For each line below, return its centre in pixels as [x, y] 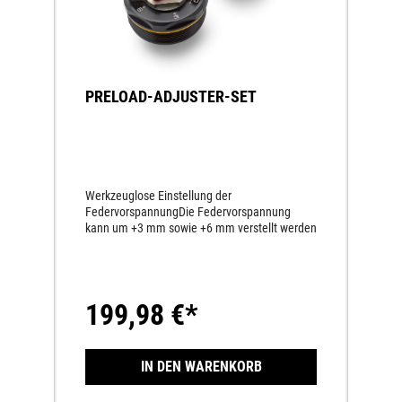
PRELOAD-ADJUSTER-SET [171, 96]
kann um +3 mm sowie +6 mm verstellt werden [201, 227]
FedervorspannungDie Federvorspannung [188, 211]
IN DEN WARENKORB [201, 366]
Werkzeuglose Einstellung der [158, 195]
